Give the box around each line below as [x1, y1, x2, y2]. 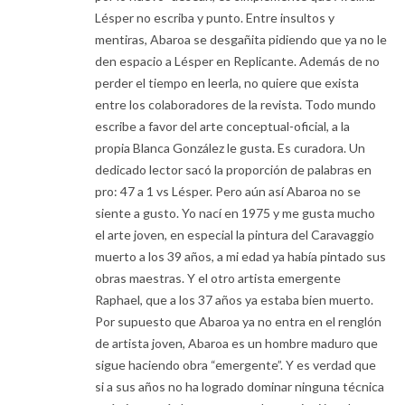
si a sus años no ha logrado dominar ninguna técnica [95, 379, 384, 395]
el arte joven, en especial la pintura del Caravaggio [95, 227, 374, 243]
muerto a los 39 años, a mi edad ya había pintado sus [95, 249, 386, 265]
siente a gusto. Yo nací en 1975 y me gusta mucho [95, 205, 375, 221]
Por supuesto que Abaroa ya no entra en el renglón [95, 314, 381, 330]
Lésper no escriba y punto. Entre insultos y [95, 10, 334, 26]
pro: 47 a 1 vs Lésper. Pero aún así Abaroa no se [95, 184, 361, 200]
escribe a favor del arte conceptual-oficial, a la [95, 118, 350, 135]
